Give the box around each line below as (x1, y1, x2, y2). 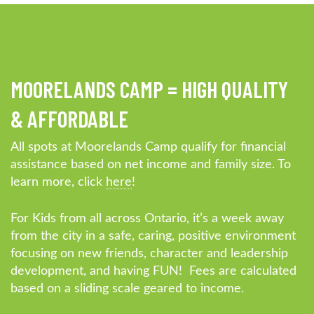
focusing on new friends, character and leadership (11, 247, 288, 260)
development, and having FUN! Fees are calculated (11, 264, 296, 278)
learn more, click (11, 175, 106, 189)
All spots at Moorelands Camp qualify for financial (11, 140, 286, 153)
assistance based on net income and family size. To (11, 158, 291, 171)
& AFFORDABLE (11, 104, 128, 132)
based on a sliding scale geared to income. (11, 282, 244, 295)
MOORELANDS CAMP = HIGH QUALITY (11, 75, 288, 102)
